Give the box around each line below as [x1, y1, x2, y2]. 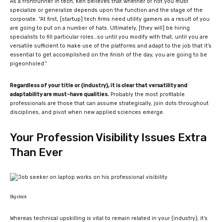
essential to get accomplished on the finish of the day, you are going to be [10, 51, 207, 58]
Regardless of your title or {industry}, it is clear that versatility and [10, 82, 187, 89]
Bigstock [10, 194, 27, 199]
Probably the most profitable [109, 91, 185, 98]
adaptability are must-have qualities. [10, 91, 109, 98]
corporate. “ [10, 15, 40, 22]
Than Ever [10, 145, 63, 159]
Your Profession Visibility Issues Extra [10, 130, 207, 144]
